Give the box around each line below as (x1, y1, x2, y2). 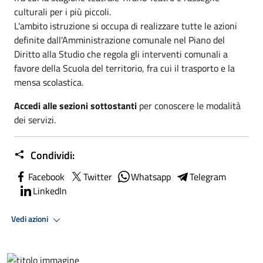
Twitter (83, 169, 112, 184)
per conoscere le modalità (139, 98, 241, 113)
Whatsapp (131, 169, 171, 184)
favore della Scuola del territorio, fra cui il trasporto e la (14, 60, 235, 75)
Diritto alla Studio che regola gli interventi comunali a (14, 46, 228, 61)
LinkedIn (33, 183, 67, 198)
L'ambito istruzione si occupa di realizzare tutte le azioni (14, 18, 237, 33)
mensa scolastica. (14, 75, 83, 89)
